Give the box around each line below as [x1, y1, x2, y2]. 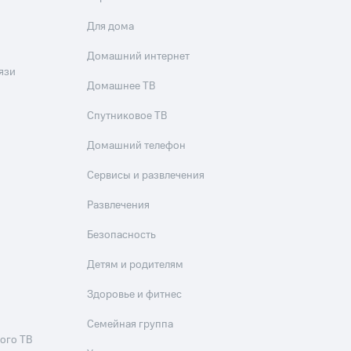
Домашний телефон [87, 138, 186, 154]
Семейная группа [87, 317, 174, 333]
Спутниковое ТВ [87, 108, 168, 125]
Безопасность [87, 227, 157, 244]
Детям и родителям [87, 257, 184, 273]
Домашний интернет [87, 49, 190, 65]
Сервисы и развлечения [87, 168, 205, 184]
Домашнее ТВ [87, 78, 156, 95]
